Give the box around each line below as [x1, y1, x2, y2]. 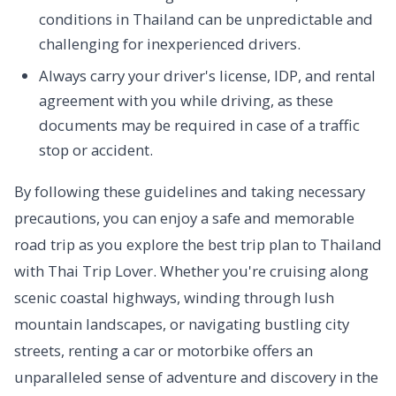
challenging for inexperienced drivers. [39, 34, 301, 54]
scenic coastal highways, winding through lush [14, 287, 334, 308]
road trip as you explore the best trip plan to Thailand [14, 234, 382, 255]
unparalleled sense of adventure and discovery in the [14, 367, 378, 387]
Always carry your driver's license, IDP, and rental [39, 65, 376, 86]
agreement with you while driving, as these [39, 90, 333, 110]
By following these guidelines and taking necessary [14, 181, 365, 202]
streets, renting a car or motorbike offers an [14, 340, 313, 361]
